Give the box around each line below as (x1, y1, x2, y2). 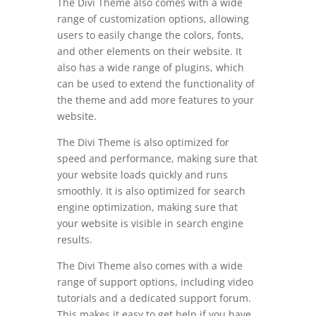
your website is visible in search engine (56, 216, 243, 230)
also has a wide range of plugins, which (56, 60, 244, 74)
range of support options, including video (56, 274, 253, 288)
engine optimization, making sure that (56, 200, 238, 214)
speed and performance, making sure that (56, 151, 257, 165)
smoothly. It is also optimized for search (56, 183, 245, 197)
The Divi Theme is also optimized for (56, 135, 229, 149)
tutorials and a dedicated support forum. (56, 291, 251, 305)
